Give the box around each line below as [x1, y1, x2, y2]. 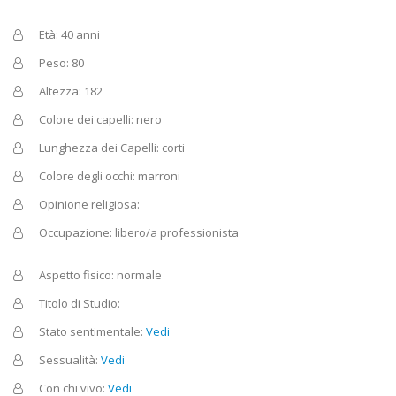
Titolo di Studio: [39, 294, 120, 311]
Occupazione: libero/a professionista [39, 224, 239, 240]
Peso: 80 [39, 54, 84, 71]
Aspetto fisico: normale [39, 266, 162, 283]
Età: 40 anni [39, 26, 100, 42]
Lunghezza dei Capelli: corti [39, 139, 185, 156]
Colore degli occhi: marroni [39, 167, 180, 184]
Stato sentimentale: [39, 323, 146, 339]
